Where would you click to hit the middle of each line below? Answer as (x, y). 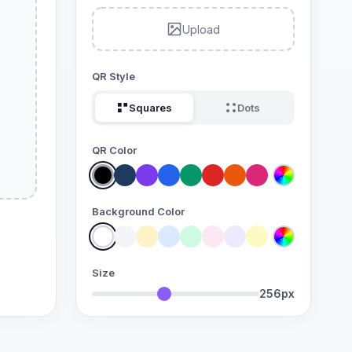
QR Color (114, 150)
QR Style (114, 76)
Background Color (138, 211)
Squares (150, 108)
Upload (201, 29)
